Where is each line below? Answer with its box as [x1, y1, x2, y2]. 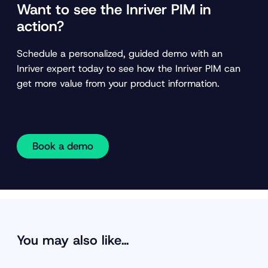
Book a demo [32, 139, 93, 153]
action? [17, 16, 64, 36]
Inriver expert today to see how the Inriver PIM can [17, 62, 240, 75]
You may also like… [17, 231, 129, 249]
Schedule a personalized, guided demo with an [17, 47, 223, 60]
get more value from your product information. [17, 77, 220, 90]
